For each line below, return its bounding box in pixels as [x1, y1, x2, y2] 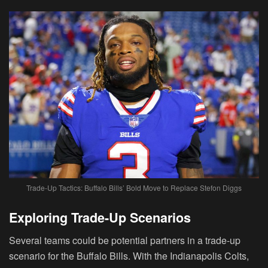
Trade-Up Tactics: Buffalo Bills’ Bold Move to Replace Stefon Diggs [26, 182, 242, 193]
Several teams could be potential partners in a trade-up [9, 233, 240, 248]
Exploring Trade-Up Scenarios [9, 208, 191, 227]
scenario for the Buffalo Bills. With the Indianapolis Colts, [9, 249, 249, 263]
